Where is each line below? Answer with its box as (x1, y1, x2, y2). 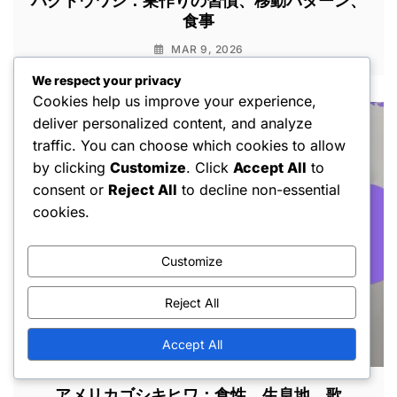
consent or (33, 180, 108, 198)
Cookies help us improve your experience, (33, 91, 316, 110)
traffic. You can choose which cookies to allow (33, 136, 346, 154)
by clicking (33, 158, 110, 176)
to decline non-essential (177, 180, 340, 198)
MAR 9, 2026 (171, 43, 244, 57)
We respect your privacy (32, 72, 182, 88)
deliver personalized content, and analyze (33, 113, 312, 132)
